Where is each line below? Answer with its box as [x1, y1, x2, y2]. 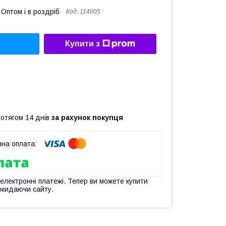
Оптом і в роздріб [1, 8, 60, 16]
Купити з [65, 39, 100, 48]
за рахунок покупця [51, 113, 123, 122]
